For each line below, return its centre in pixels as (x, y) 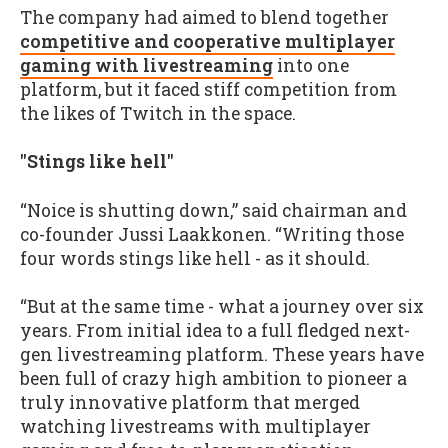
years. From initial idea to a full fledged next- (215, 331)
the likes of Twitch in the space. (158, 113)
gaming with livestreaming (146, 65)
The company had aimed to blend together (204, 17)
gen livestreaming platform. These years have (222, 355)
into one (311, 65)
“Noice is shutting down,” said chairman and (213, 210)
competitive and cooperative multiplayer (207, 41)
